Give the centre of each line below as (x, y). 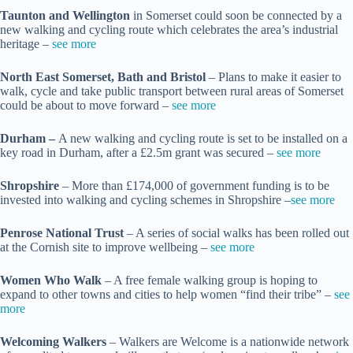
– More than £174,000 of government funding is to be (196, 186)
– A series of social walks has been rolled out (238, 233)
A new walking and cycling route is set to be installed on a (203, 139)
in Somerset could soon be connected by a (236, 16)
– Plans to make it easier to (275, 77)
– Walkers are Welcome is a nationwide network (228, 342)
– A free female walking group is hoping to (211, 281)
